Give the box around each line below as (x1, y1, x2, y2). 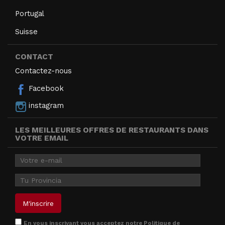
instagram (26, 101, 64, 110)
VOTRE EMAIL (15, 133, 68, 143)
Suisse (15, 27, 38, 36)
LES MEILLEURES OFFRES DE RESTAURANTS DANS (15, 125, 208, 135)
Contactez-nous (15, 66, 72, 75)
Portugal (15, 9, 44, 18)
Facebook (26, 84, 64, 93)
